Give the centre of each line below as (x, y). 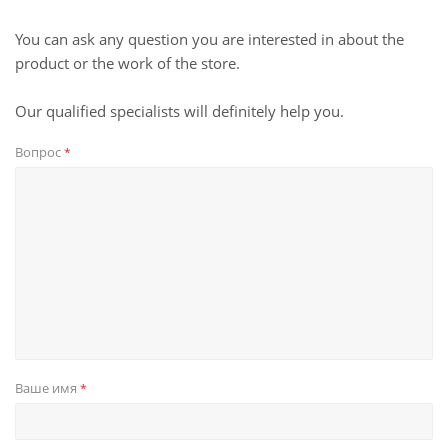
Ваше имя (47, 388)
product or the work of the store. (127, 63)
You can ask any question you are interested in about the (209, 39)
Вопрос (39, 152)
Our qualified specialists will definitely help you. (179, 111)
